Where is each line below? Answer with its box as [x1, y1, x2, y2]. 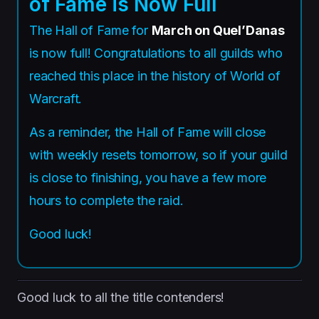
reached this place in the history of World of [29, 68, 281, 83]
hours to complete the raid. [29, 192, 184, 208]
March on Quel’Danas [151, 22, 285, 38]
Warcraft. [29, 90, 83, 106]
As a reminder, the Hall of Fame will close [29, 124, 266, 140]
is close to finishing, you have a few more [29, 169, 267, 185]
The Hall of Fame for [29, 22, 152, 38]
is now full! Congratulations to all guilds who [29, 45, 283, 61]
